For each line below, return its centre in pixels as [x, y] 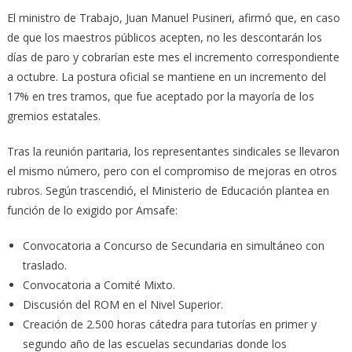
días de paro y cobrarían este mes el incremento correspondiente [173, 57]
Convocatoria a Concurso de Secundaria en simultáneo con [173, 246]
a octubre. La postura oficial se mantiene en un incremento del [166, 77]
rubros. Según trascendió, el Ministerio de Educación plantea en [168, 191]
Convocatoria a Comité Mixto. [99, 285]
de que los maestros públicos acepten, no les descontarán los [164, 38]
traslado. [44, 266]
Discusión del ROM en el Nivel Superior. [123, 305]
